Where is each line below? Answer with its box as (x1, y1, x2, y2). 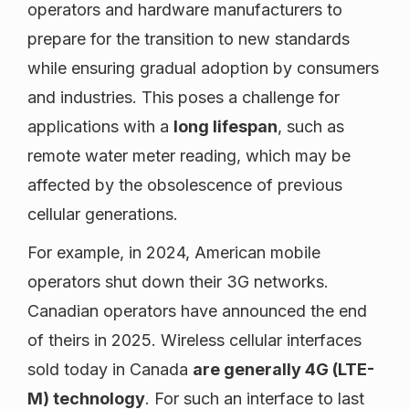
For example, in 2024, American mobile (27, 243, 320, 263)
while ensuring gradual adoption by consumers (27, 58, 379, 79)
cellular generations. (27, 204, 178, 225)
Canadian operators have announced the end (27, 301, 367, 321)
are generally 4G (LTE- (193, 360, 374, 380)
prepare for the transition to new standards (27, 29, 350, 49)
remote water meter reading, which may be (27, 146, 351, 166)
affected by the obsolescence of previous (27, 175, 342, 195)
